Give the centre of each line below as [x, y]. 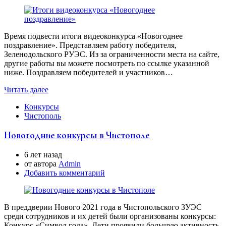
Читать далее [26, 89]
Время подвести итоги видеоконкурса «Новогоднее [93, 36]
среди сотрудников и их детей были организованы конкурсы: [110, 216]
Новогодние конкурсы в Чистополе [77, 135]
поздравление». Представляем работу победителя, [90, 45]
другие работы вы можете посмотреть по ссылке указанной [107, 63]
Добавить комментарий [65, 173]
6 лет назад [43, 155]
